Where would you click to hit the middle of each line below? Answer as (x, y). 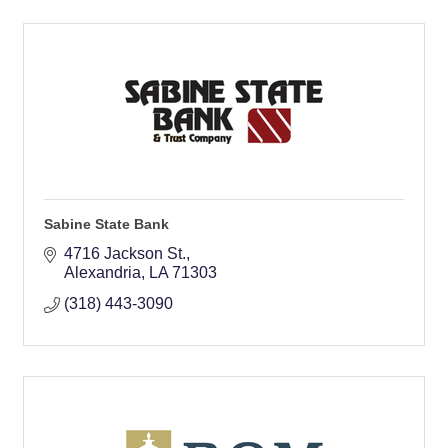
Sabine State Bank (106, 224)
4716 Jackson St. (125, 253)
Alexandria (102, 272)
